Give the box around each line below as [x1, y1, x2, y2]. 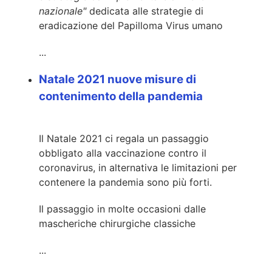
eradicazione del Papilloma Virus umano [39, 19, 223, 32]
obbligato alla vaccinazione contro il [39, 146, 206, 159]
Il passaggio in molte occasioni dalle [39, 202, 206, 215]
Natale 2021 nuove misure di [39, 72, 196, 87]
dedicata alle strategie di [86, 5, 203, 18]
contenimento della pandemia [39, 89, 203, 104]
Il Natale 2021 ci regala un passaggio [39, 132, 209, 144]
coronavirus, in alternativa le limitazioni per [39, 161, 237, 174]
